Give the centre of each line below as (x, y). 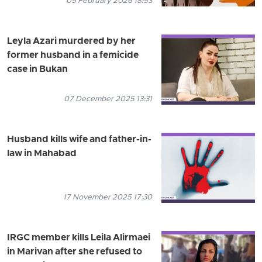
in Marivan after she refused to (75, 252)
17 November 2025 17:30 (108, 197)
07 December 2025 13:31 (108, 99)
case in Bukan (37, 69)
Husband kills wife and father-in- (79, 139)
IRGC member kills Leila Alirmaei (79, 238)
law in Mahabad (42, 154)
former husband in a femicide (73, 55)
